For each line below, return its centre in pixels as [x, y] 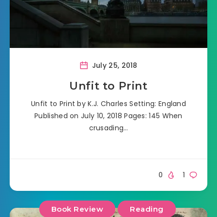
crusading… [108, 128]
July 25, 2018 [114, 65]
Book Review [77, 209]
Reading [147, 209]
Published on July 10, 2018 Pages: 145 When [108, 116]
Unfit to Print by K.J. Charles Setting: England [108, 103]
